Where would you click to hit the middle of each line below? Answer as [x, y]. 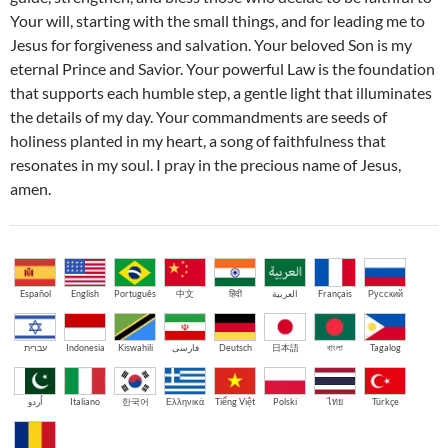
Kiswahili [135, 347]
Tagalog [385, 347]
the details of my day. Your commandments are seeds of [198, 117]
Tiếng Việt [235, 402]
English [85, 293]
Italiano [85, 402]
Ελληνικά [185, 402]
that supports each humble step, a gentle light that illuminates [221, 93]
